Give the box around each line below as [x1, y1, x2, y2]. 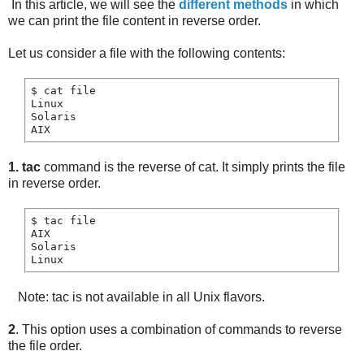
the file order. [8, 339, 82, 353]
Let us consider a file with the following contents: [8, 46, 285, 61]
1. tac [8, 160, 41, 175]
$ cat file [31, 84, 96, 97]
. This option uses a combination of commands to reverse [15, 323, 342, 337]
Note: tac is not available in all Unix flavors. [8, 290, 265, 305]
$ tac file [31, 214, 96, 227]
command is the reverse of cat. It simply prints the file [41, 160, 345, 175]
